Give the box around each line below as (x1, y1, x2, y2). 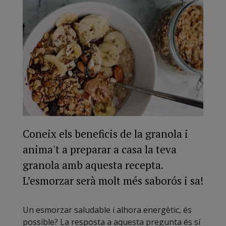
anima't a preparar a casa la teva (23, 142, 177, 156)
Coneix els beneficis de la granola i (23, 126, 188, 141)
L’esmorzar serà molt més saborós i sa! (23, 173, 203, 188)
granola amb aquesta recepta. (23, 157, 163, 172)
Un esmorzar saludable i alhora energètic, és (23, 204, 192, 215)
